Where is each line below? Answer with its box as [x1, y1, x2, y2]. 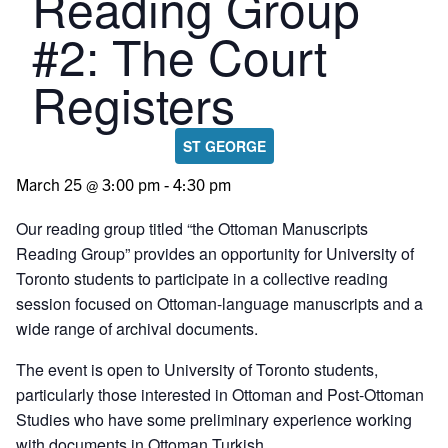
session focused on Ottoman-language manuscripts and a [16, 292, 423, 315]
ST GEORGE [182, 136, 266, 156]
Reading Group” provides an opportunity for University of [16, 242, 414, 265]
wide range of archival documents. [16, 317, 258, 340]
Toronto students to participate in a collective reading [16, 267, 388, 290]
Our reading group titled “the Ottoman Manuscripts [16, 217, 368, 240]
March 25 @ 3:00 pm [16, 174, 160, 194]
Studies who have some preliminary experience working [16, 408, 412, 431]
